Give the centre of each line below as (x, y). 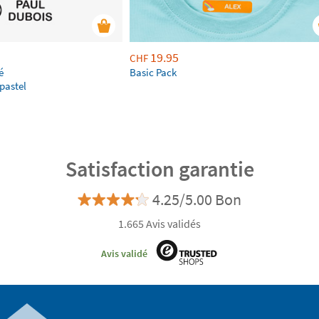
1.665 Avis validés (159, 224)
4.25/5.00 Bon (197, 199)
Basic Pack (153, 72)
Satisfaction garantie (159, 169)
